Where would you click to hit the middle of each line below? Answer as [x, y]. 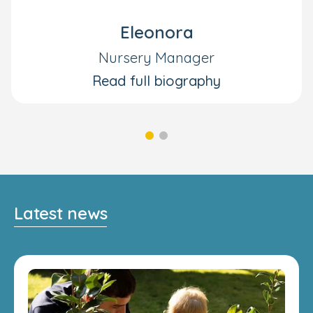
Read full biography [156, 80]
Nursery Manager [156, 57]
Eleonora [156, 32]
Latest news [61, 213]
